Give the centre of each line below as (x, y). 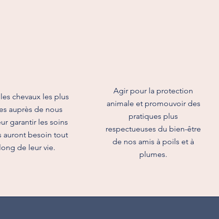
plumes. (153, 154)
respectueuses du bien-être (153, 129)
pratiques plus (153, 116)
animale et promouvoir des (153, 103)
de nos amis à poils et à (153, 142)
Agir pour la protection (153, 91)
